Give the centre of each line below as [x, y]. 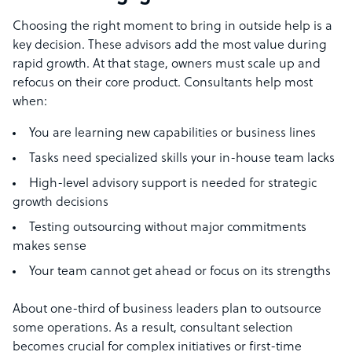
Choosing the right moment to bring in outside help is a [172, 27]
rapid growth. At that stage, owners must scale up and [167, 65]
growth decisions [60, 203]
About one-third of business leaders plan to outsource [167, 310]
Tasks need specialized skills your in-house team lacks [182, 159]
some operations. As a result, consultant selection [153, 329]
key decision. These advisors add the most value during [170, 46]
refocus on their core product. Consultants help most [163, 84]
